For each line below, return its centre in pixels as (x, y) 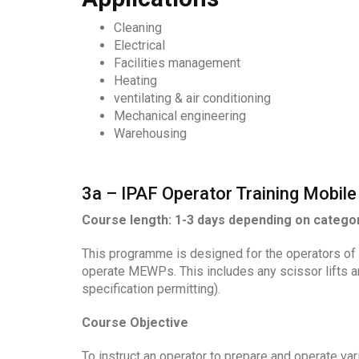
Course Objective (135, 323)
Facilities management (177, 63)
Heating (135, 81)
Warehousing (150, 134)
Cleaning (138, 28)
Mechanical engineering (180, 116)
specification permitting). (151, 289)
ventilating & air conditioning (192, 99)
